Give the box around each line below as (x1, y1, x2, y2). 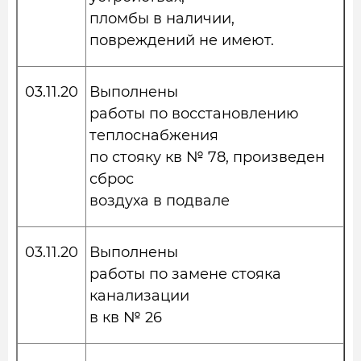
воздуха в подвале (89, 192, 230, 210)
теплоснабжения (89, 127, 218, 144)
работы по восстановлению (89, 105, 299, 122)
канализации (89, 287, 189, 305)
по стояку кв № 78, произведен (89, 148, 325, 166)
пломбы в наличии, (89, 10, 234, 27)
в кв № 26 (89, 309, 162, 326)
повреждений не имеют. (89, 31, 274, 49)
